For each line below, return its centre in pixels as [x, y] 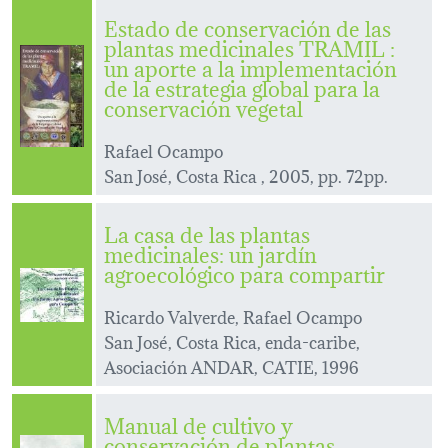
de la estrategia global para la [242, 87]
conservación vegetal [203, 107]
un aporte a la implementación [250, 67]
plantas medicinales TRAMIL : [249, 47]
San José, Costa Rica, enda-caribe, [232, 341]
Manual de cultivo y [198, 424]
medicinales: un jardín [210, 253]
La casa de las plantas [207, 233]
